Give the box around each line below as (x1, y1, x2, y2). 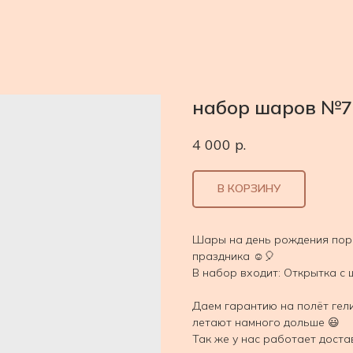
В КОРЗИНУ (217, 181, 281, 196)
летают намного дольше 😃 (192, 314, 340, 329)
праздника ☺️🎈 (192, 248, 275, 263)
